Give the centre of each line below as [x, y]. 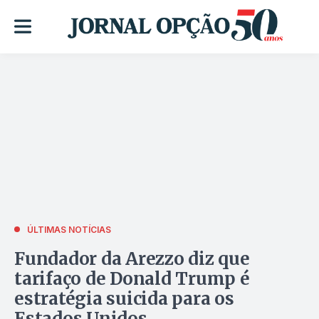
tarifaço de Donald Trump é [132, 278]
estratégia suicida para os [124, 298]
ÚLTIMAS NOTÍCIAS [69, 229]
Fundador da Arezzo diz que [132, 258]
